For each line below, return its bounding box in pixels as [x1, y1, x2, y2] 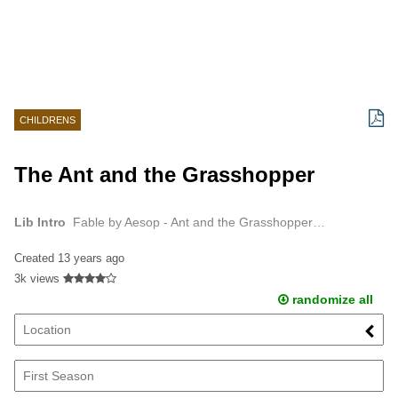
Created [14, 251, 58, 265]
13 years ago [58, 251, 124, 265]
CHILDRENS [20, 115, 76, 125]
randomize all [288, 291, 373, 306]
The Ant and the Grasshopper [14, 162, 314, 187]
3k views [14, 271, 60, 285]
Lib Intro [14, 215, 66, 230]
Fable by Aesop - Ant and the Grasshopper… [73, 215, 325, 230]
